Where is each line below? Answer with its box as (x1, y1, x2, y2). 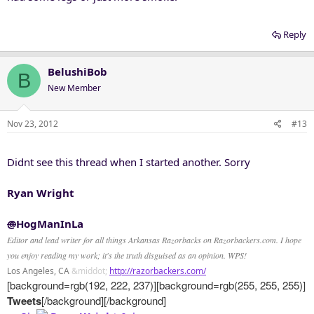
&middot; (71, 264, 107, 277)
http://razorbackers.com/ (109, 264, 206, 277)
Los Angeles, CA (7, 264, 71, 277)
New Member (48, 82, 101, 94)
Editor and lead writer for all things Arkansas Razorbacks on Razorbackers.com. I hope (7, 233, 301, 245)
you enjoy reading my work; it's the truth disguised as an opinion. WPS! (7, 249, 247, 261)
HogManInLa (16, 216, 83, 231)
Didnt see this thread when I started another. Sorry (7, 154, 250, 169)
